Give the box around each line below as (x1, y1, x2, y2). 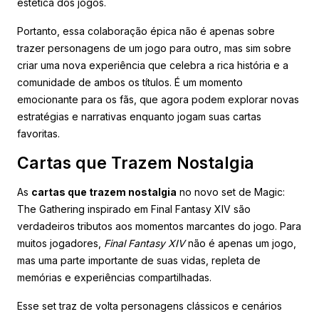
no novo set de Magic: (177, 185, 285, 198)
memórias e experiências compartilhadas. (17, 271, 211, 283)
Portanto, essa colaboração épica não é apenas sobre (17, 24, 275, 37)
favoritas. (17, 127, 60, 140)
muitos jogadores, (17, 236, 104, 249)
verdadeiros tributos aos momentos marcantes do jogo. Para (17, 219, 301, 232)
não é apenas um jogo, (185, 236, 296, 249)
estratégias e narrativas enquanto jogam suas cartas (17, 110, 261, 122)
